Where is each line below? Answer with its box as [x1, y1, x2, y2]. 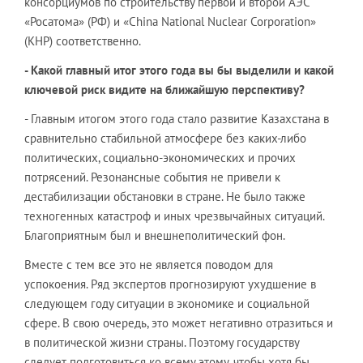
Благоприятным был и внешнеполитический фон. [24, 228, 285, 243]
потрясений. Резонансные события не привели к [24, 169, 280, 185]
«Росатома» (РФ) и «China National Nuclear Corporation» [24, 14, 316, 29]
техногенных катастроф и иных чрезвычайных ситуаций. [24, 208, 324, 224]
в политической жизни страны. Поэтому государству [24, 335, 299, 350]
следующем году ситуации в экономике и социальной [24, 296, 310, 311]
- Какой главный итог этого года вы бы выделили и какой [24, 62, 334, 78]
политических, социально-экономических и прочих [24, 150, 296, 165]
